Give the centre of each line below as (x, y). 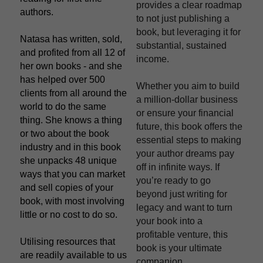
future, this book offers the (189, 126)
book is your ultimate (179, 248)
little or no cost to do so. (69, 214)
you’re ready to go (173, 180)
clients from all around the (73, 93)
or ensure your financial (185, 113)
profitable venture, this (182, 234)
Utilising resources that (68, 241)
